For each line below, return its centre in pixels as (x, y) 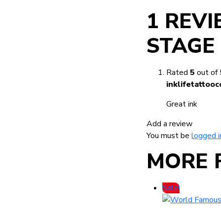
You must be (169, 136)
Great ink (182, 104)
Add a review (169, 124)
